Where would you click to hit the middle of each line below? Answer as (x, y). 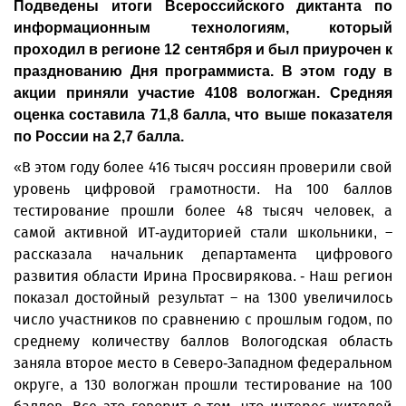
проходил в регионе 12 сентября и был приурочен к (203, 49)
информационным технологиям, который (203, 28)
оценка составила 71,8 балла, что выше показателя (203, 115)
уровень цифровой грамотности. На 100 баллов (203, 189)
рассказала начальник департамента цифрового (203, 254)
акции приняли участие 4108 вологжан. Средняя (203, 93)
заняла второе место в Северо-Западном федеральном (203, 363)
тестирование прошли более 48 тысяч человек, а (203, 211)
